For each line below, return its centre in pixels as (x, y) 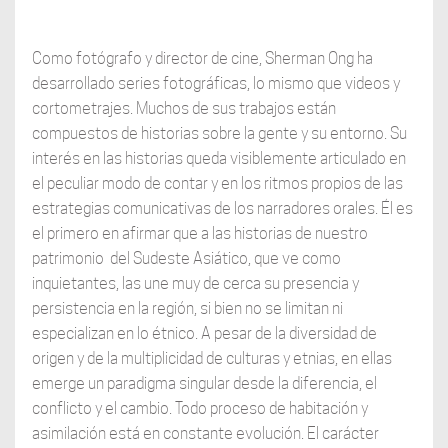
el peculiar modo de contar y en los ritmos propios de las (217, 183)
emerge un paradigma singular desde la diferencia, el (204, 383)
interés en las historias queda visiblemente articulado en (218, 158)
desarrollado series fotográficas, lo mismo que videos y (215, 83)
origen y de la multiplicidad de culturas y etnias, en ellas (211, 358)
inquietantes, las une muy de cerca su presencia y (195, 283)
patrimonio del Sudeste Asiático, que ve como (186, 258)
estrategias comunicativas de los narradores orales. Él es (222, 208)
